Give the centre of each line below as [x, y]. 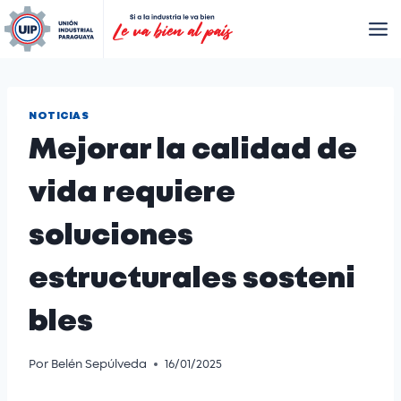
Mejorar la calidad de [193, 150]
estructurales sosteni [192, 279]
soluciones [111, 236]
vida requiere [132, 193]
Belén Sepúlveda [99, 364]
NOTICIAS [59, 116]
